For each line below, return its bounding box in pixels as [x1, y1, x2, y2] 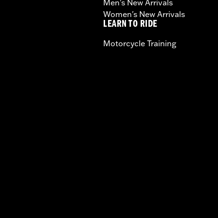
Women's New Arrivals [103, 9, 185, 19]
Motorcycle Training [103, 38, 176, 49]
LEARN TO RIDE [103, 20, 158, 31]
